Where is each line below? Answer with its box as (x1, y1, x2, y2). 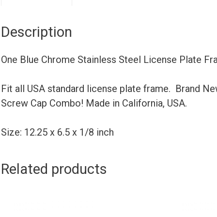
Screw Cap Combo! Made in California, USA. (1, 97, 187, 109)
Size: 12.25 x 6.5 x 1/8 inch (1, 126, 114, 138)
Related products (1, 160, 107, 177)
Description (1, 23, 72, 40)
